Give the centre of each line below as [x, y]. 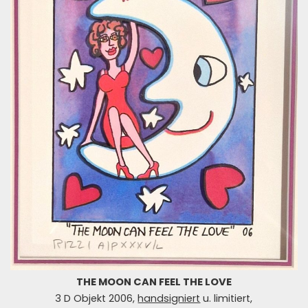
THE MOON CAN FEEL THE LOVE [154, 282]
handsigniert [169, 298]
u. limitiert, [227, 298]
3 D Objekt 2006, [97, 298]
